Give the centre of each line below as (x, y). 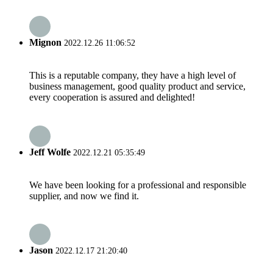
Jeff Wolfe (50, 152)
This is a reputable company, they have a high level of (133, 76)
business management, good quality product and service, (137, 87)
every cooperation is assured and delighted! (112, 97)
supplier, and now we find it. (84, 196)
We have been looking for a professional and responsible (138, 185)
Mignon (45, 43)
